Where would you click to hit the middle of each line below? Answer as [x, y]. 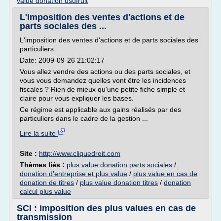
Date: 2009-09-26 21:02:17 [62, 60]
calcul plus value [45, 191]
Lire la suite [39, 133]
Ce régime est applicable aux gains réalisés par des [100, 110]
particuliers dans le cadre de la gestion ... [84, 118]
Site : [29, 153]
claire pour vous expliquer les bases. [77, 98]
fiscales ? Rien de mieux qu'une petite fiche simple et [102, 89]
